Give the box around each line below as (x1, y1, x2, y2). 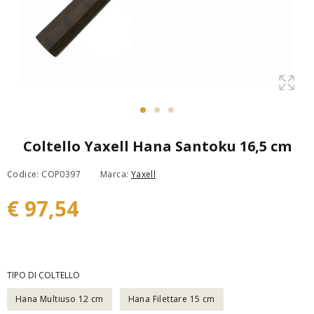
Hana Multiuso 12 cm (15, 293, 104, 305)
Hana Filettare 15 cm (128, 293, 215, 305)
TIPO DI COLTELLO (7, 269, 80, 281)
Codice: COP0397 (7, 168, 81, 180)
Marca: (100, 168, 131, 180)
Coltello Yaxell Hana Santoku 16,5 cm (22, 137, 292, 156)
